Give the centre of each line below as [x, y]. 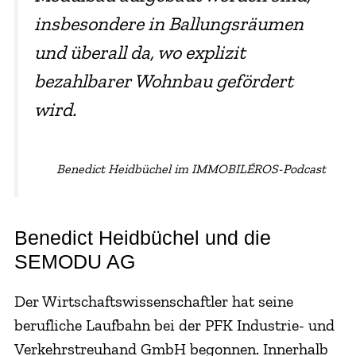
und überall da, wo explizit [139, 52]
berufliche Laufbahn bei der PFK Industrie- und [174, 325]
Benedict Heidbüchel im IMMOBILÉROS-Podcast [192, 168]
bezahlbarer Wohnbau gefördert [163, 80]
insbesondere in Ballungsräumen [168, 23]
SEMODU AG [74, 261]
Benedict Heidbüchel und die [142, 237]
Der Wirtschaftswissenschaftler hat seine [153, 301]
